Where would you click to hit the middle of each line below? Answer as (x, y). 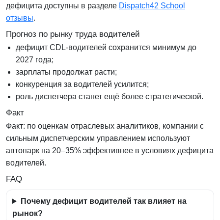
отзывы (20, 18)
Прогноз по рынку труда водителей (73, 34)
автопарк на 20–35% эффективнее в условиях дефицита (110, 151)
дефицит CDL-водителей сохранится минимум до (106, 48)
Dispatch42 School (152, 6)
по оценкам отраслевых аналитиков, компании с (114, 126)
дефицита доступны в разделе (62, 6)
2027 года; (35, 60)
